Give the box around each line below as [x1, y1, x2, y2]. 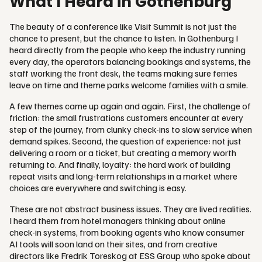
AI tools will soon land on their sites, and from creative [9, 237, 218, 250]
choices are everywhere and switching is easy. [9, 181, 187, 194]
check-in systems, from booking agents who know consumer [9, 226, 244, 238]
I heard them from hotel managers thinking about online [9, 214, 226, 226]
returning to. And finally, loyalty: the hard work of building [9, 158, 230, 170]
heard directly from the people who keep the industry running [9, 43, 246, 56]
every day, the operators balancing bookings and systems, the [9, 55, 251, 67]
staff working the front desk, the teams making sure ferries [9, 67, 237, 79]
